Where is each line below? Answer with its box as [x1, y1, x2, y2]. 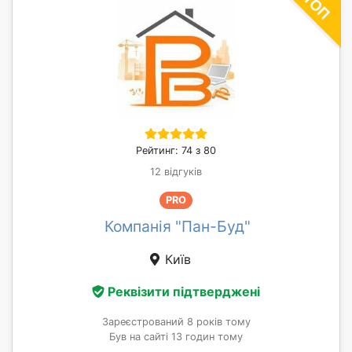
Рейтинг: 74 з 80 [136, 144, 216, 156]
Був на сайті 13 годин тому [109, 331, 243, 343]
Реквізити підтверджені [108, 284, 260, 300]
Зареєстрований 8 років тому [101, 316, 251, 328]
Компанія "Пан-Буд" [104, 216, 251, 236]
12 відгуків [150, 165, 202, 178]
